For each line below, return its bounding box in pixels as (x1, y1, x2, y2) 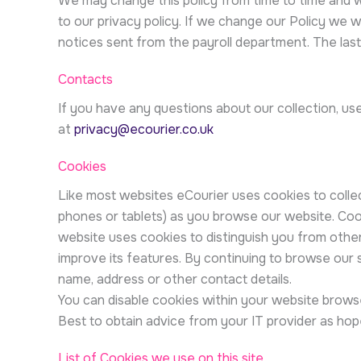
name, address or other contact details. (58, 271, 292, 288)
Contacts (58, 71, 113, 88)
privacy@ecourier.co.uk (74, 121, 217, 138)
